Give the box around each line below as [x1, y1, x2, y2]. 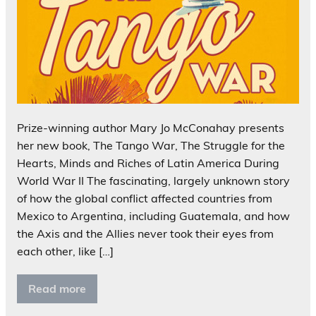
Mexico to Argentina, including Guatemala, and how [17, 208, 290, 223]
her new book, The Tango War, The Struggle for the [17, 138, 285, 152]
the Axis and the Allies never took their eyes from [17, 226, 274, 241]
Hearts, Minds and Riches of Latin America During [17, 155, 279, 170]
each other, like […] [17, 243, 114, 258]
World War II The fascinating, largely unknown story [17, 173, 290, 188]
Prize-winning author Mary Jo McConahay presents [17, 120, 284, 135]
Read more [28, 281, 86, 296]
